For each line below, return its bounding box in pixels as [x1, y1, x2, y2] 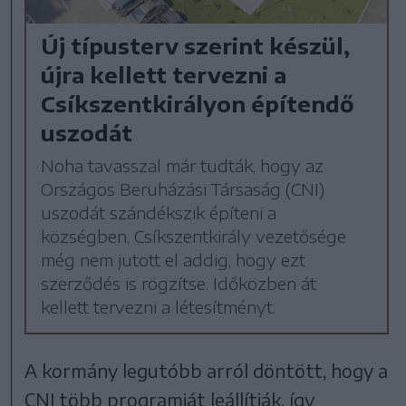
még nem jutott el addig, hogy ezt [41, 249, 306, 271]
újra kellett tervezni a [41, 61, 287, 89]
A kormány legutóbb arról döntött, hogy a [24, 359, 389, 382]
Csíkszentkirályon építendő [41, 90, 355, 118]
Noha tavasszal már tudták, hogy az [41, 155, 324, 177]
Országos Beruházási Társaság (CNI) [41, 179, 325, 200]
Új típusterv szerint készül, [41, 32, 351, 60]
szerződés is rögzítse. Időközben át [41, 273, 317, 295]
